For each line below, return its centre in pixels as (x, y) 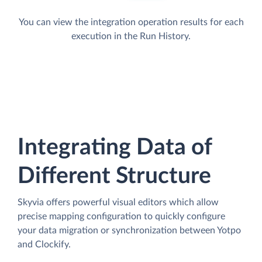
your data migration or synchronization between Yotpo (129, 231)
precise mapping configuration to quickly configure (121, 217)
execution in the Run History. (131, 37)
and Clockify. (44, 245)
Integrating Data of (115, 148)
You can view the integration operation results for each (131, 23)
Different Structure (114, 177)
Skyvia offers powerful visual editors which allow (118, 203)
